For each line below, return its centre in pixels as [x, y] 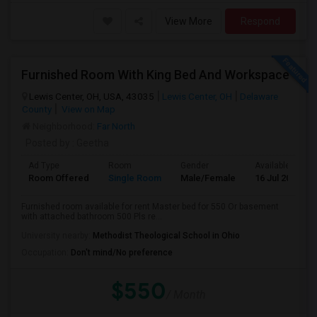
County [37, 109]
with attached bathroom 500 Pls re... [92, 217]
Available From [283, 166]
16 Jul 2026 [278, 178]
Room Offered [59, 178]
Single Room [135, 178]
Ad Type [44, 166]
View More [189, 21]
